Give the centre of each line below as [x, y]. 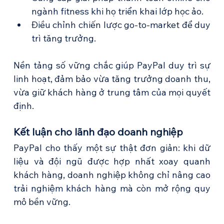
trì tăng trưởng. [63, 38]
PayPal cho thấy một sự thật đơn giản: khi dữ [112, 148]
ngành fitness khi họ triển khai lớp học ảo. [117, 11]
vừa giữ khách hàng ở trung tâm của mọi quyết [112, 92]
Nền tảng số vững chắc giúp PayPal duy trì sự [112, 65]
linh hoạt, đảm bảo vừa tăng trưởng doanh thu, [112, 79]
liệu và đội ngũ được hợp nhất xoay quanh [112, 161]
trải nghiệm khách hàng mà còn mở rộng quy [112, 188]
